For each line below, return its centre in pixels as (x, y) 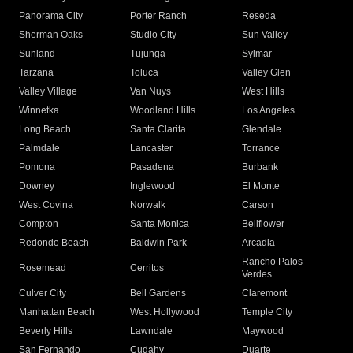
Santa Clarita (158, 130)
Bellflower (263, 224)
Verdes (256, 275)
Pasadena (152, 167)
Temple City (267, 312)
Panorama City (51, 16)
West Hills (263, 92)
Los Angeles (268, 111)
